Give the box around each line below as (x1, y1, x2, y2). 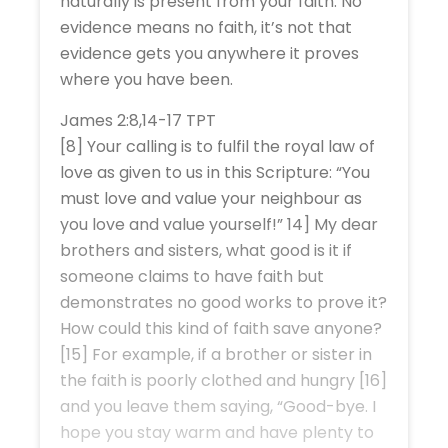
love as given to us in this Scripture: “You (60, 160, 370, 184)
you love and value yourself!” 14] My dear (60, 212, 378, 236)
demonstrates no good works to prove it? (60, 290, 387, 314)
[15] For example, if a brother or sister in (60, 342, 372, 366)
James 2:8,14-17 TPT (60, 108, 216, 132)
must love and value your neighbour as (60, 186, 362, 210)
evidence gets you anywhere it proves (60, 41, 359, 65)
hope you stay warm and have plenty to (60, 420, 374, 444)
